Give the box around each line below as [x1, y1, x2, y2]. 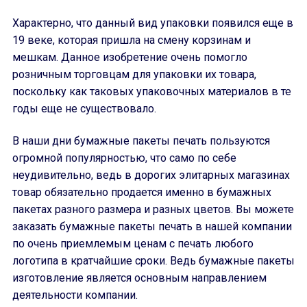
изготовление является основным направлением [12, 271, 267, 284]
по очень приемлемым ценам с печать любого [12, 237, 254, 250]
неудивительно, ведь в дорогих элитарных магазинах [12, 169, 290, 182]
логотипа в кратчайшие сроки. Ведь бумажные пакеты [12, 254, 295, 267]
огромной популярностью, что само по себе [12, 151, 236, 164]
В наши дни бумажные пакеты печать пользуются [12, 134, 270, 147]
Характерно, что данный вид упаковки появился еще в [12, 16, 293, 29]
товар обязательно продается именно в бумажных [12, 186, 271, 199]
